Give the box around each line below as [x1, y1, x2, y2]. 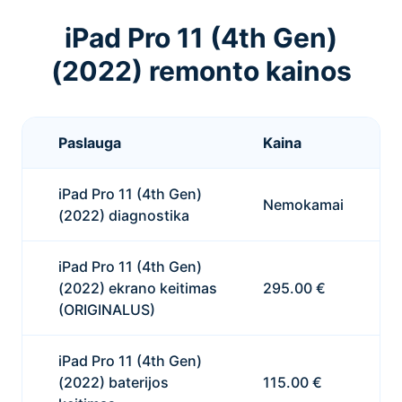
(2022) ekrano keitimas [58, 279, 217, 297]
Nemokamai [263, 196, 344, 214]
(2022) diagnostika [58, 206, 189, 224]
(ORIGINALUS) [58, 301, 155, 319]
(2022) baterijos [58, 373, 169, 391]
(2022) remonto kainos [50, 55, 352, 87]
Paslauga [58, 134, 121, 152]
